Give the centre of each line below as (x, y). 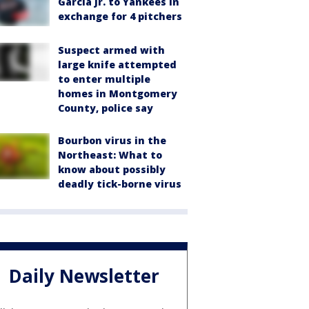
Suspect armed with (111, 50)
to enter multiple (104, 79)
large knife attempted (117, 64)
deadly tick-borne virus (120, 183)
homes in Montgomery (118, 93)
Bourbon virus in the (112, 140)
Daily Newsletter (84, 276)
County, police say (106, 108)
